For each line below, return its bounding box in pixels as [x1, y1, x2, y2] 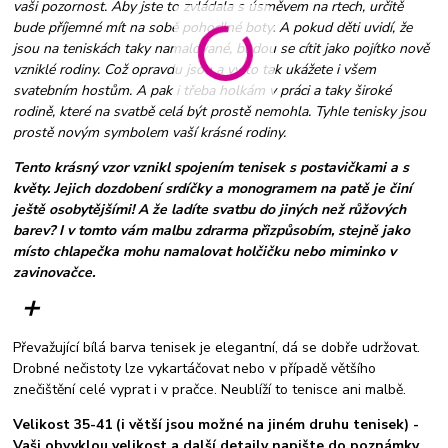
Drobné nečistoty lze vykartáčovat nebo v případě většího [13, 359, 377, 379]
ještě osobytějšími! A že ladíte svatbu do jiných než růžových [13, 200, 407, 220]
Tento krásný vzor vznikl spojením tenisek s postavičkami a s [13, 158, 410, 178]
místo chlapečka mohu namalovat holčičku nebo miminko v [13, 242, 397, 262]
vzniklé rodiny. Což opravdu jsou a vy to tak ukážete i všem [13, 60, 377, 80]
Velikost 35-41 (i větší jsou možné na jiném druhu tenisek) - [13, 415, 420, 435]
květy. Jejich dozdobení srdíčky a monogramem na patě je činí [13, 179, 413, 199]
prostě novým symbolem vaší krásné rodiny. [13, 123, 287, 143]
